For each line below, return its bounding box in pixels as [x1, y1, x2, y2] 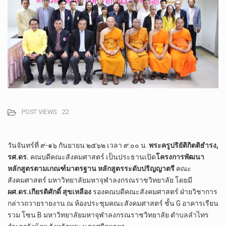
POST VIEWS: [22, 108, 58, 116]
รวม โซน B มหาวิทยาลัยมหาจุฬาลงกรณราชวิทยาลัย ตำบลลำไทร [8, 211, 209, 219]
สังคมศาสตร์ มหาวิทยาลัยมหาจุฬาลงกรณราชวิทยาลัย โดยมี [8, 176, 192, 185]
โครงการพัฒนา [156, 153, 204, 161]
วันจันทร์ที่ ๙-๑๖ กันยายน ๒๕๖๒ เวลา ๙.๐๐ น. [8, 141, 149, 150]
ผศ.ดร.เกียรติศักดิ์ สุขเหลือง [8, 188, 91, 196]
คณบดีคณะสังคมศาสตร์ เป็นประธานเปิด [29, 153, 156, 161]
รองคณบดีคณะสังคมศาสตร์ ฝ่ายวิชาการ [91, 188, 217, 196]
